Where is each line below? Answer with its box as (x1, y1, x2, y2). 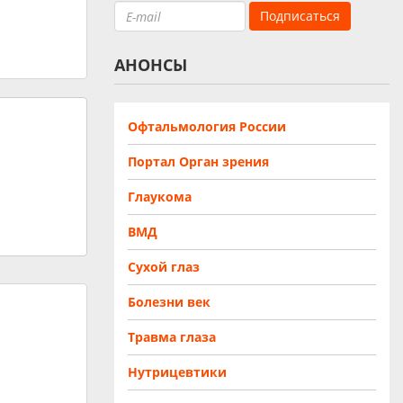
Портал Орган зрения (128, 153, 269, 170)
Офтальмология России (128, 118, 286, 135)
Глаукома (128, 188, 192, 205)
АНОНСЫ (114, 54, 187, 76)
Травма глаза (128, 328, 216, 345)
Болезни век (128, 293, 210, 310)
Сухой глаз (128, 258, 200, 275)
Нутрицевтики (128, 363, 227, 381)
